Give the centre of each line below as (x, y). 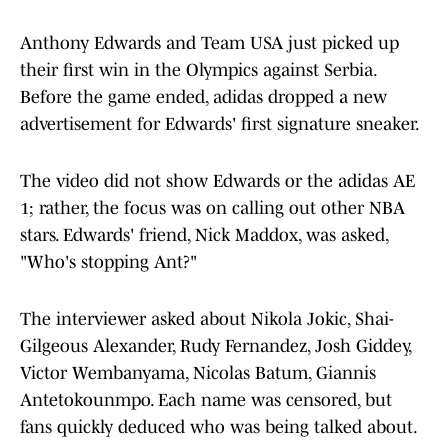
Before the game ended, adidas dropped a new (203, 97)
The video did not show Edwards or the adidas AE (217, 181)
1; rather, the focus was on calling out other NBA (212, 208)
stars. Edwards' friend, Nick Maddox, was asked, (204, 235)
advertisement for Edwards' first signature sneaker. (220, 124)
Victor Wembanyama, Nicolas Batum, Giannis (198, 373)
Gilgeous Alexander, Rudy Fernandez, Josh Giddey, (215, 346)
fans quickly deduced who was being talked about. (219, 427)
